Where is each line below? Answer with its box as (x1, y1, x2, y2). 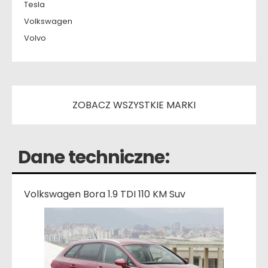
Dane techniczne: (18, 145, 169, 170)
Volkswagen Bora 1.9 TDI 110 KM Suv (24, 187, 185, 201)
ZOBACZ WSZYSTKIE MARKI (72, 98, 196, 112)
